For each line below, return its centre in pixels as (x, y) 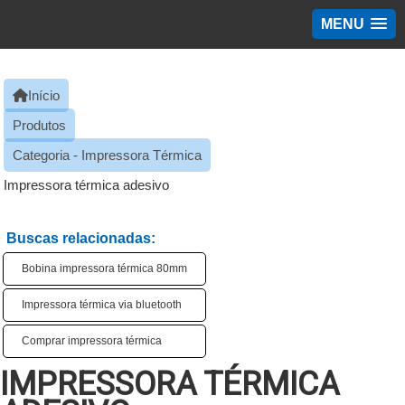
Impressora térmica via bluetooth (102, 305)
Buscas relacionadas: (81, 238)
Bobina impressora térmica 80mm (104, 268)
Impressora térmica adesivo (86, 185)
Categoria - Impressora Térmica (107, 155)
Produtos (39, 125)
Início (44, 95)
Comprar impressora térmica (92, 341)
